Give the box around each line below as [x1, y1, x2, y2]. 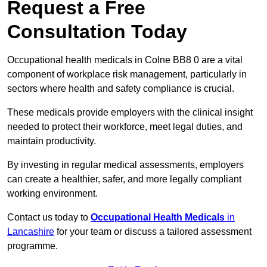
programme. [7, 241, 58, 252]
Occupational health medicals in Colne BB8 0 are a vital [7, 55, 243, 66]
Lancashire [7, 226, 54, 237]
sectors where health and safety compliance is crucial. [7, 83, 237, 94]
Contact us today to [7, 212, 91, 223]
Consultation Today [7, 21, 187, 43]
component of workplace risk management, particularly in [7, 69, 247, 80]
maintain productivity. [7, 136, 96, 147]
